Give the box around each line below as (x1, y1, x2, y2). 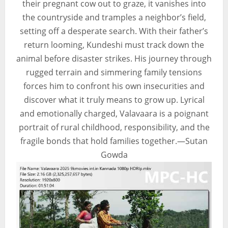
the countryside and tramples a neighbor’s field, (22, 11, 206, 23)
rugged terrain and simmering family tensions (26, 66, 202, 78)
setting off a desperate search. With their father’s (20, 25, 208, 37)
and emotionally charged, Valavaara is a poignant (19, 107, 209, 119)
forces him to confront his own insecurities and (23, 80, 205, 92)
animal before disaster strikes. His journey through (16, 52, 212, 64)
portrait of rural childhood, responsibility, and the (18, 121, 210, 133)
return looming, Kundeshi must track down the (24, 39, 204, 50)
